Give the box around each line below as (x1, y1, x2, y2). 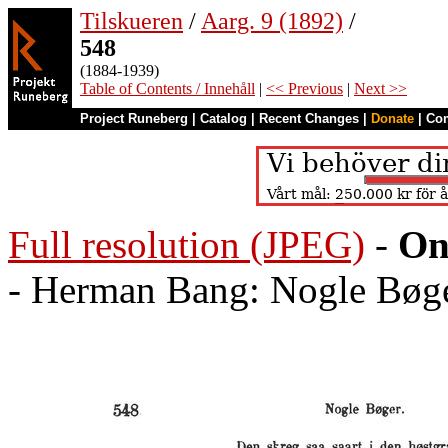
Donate (371, 111, 414, 126)
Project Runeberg (80, 111, 188, 126)
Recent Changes (259, 111, 359, 126)
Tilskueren (80, 8, 183, 34)
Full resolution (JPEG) (8, 223, 365, 266)
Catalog (200, 111, 247, 126)
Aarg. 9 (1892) (201, 8, 343, 34)
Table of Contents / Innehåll (80, 80, 255, 97)
